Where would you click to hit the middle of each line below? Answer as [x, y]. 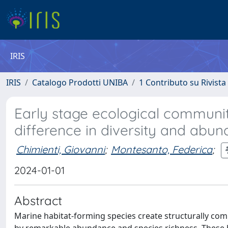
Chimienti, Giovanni [61, 149]
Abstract [38, 201]
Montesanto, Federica [162, 149]
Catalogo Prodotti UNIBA [80, 82]
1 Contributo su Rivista [182, 82]
